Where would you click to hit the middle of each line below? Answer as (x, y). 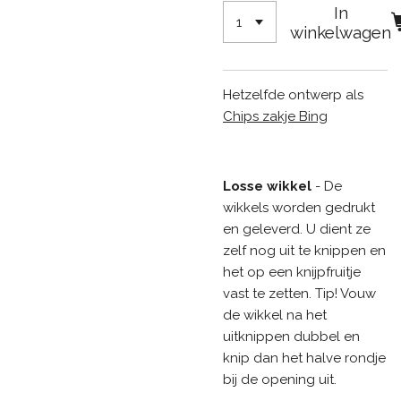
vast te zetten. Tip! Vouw (299, 294)
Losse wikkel (267, 187)
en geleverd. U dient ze (297, 230)
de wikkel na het (275, 316)
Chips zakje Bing (275, 117)
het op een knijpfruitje (292, 273)
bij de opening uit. (280, 380)
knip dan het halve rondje (304, 358)
